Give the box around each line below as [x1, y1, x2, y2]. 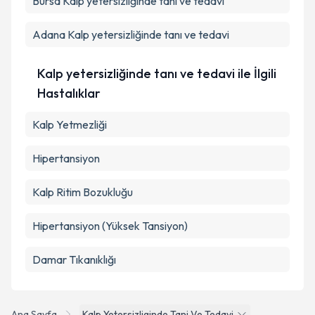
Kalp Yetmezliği [32, 125, 107, 139]
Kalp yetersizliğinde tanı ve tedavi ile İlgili [37, 73, 276, 89]
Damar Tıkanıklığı [32, 260, 116, 274]
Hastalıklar [37, 93, 101, 109]
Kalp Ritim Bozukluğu [32, 193, 133, 207]
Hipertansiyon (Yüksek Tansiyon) [32, 226, 188, 240]
